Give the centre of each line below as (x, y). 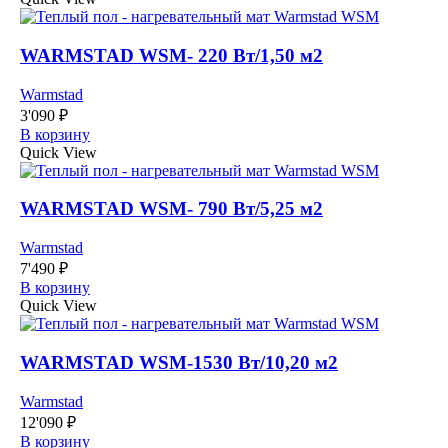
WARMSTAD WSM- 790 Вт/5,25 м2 (171, 209)
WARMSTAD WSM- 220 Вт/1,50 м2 (171, 55)
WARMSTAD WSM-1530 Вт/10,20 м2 (179, 362)
